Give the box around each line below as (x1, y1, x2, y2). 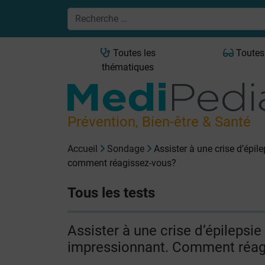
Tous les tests (67, 184, 155, 201)
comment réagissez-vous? (67, 157, 176, 169)
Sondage (107, 143, 144, 154)
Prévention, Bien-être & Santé (67, 113, 251, 130)
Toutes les (111, 47, 156, 59)
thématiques (102, 62, 154, 73)
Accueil (67, 143, 98, 154)
